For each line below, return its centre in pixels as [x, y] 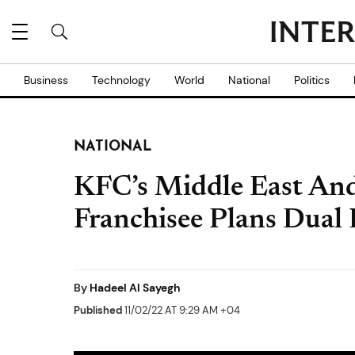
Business [46, 80]
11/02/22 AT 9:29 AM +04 [181, 310]
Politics [312, 80]
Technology [121, 80]
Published [98, 310]
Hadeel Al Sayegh [135, 288]
